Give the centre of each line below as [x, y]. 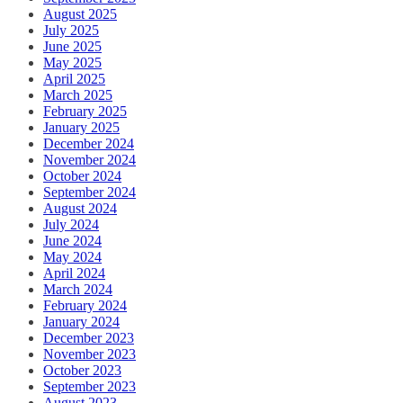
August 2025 [80, 14]
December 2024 [89, 144]
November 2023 [90, 354]
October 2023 [82, 371]
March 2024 [78, 290]
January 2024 [81, 322]
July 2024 [71, 225]
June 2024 [72, 241]
